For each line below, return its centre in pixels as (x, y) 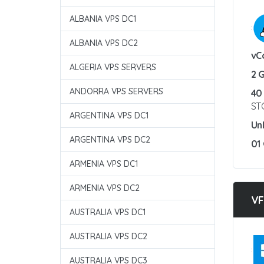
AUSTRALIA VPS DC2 (108, 236)
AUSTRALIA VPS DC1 (108, 212)
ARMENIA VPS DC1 (104, 164)
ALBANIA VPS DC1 (103, 19)
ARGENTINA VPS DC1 (109, 115)
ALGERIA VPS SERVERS (113, 67)
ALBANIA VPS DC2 (104, 43)
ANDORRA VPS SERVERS (116, 91)
